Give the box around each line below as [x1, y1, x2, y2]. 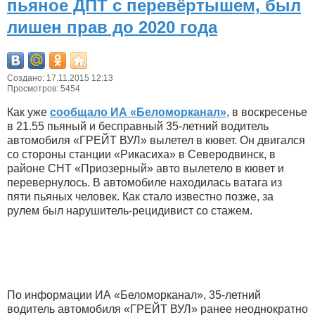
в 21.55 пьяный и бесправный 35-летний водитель [7, 120, 269, 133]
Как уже [7, 106, 50, 119]
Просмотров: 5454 [7, 84, 80, 94]
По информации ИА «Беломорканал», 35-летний [7, 289, 261, 302]
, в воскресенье [226, 106, 307, 119]
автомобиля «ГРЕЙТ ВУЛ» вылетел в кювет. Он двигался [7, 134, 305, 147]
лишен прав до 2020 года [7, 18, 217, 37]
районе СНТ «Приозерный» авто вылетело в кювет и [7, 162, 284, 175]
